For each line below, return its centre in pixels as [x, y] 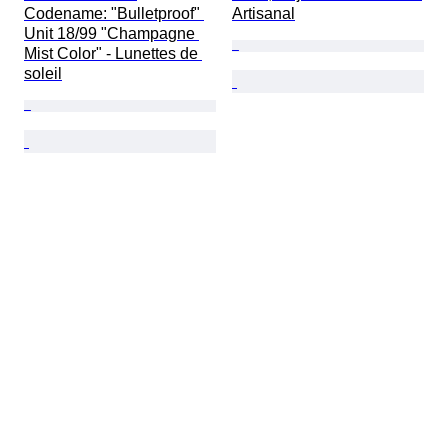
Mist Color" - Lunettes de [113, 54]
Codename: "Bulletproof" [114, 14]
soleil [43, 74]
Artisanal [263, 14]
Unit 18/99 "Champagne [111, 34]
